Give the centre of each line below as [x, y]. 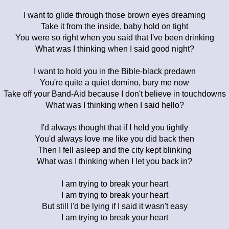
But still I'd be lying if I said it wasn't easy [114, 206]
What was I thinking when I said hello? [114, 105]
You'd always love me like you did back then [114, 139]
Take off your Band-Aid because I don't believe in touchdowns [114, 94]
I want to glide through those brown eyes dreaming [114, 15]
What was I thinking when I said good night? [114, 49]
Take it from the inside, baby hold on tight [114, 26]
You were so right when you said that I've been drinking [114, 37]
